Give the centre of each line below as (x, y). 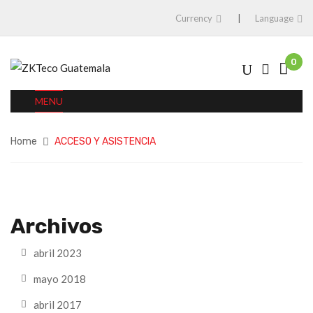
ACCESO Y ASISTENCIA (105, 141)
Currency (194, 18)
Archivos (57, 226)
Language (274, 18)
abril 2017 (58, 305)
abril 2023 (58, 253)
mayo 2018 (60, 279)
